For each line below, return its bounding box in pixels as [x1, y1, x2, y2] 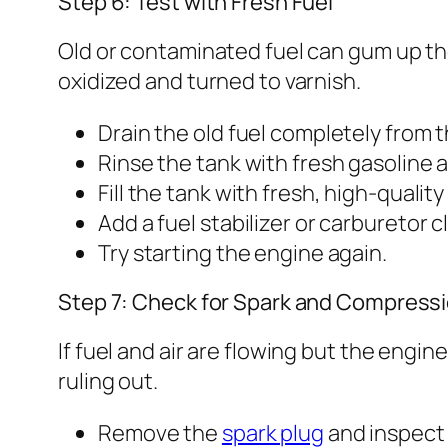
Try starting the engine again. [98, 237, 387, 268]
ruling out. [58, 365, 158, 396]
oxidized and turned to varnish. [58, 65, 361, 96]
